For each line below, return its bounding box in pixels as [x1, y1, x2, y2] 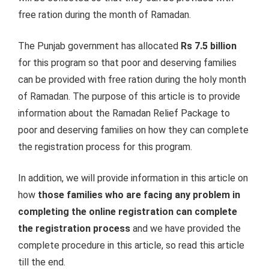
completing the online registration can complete [18, 205, 237, 217]
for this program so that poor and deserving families [18, 56, 237, 68]
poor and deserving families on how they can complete [18, 124, 249, 136]
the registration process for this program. [18, 141, 192, 153]
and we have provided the [130, 222, 241, 234]
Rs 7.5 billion [181, 40, 237, 52]
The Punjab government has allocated [18, 40, 181, 52]
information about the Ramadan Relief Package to [18, 107, 230, 119]
